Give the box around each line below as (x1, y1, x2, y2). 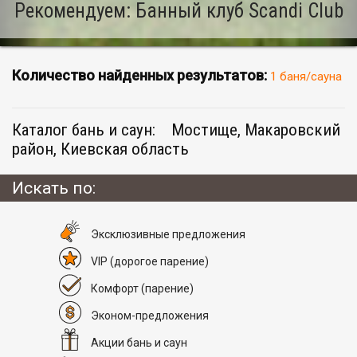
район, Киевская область (12, 139, 189, 159)
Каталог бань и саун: (12, 120, 159, 140)
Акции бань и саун (91, 335, 187, 349)
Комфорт (91, 281, 141, 295)
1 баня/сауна (270, 69, 342, 84)
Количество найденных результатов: (12, 67, 270, 84)
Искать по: (12, 178, 96, 198)
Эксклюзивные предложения (91, 227, 245, 241)
